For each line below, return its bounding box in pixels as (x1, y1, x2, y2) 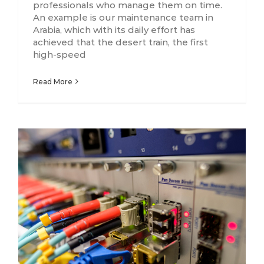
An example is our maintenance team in (33, 11, 213, 23)
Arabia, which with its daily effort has (33, 24, 195, 35)
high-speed (33, 48, 86, 60)
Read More (33, 77, 72, 86)
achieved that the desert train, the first (33, 36, 208, 48)
